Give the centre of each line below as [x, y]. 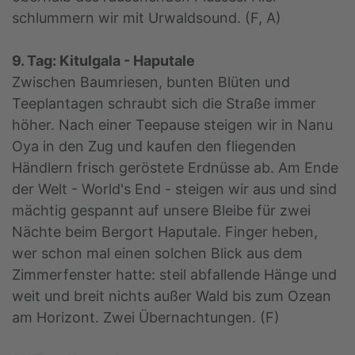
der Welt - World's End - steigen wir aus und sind [174, 189]
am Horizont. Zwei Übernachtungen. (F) [146, 318]
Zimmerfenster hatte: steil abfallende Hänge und [174, 275]
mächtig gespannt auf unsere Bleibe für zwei [161, 211]
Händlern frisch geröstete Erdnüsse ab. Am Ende [175, 168]
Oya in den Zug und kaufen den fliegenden [154, 147]
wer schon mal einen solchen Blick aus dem [157, 254]
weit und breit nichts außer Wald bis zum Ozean [172, 296]
